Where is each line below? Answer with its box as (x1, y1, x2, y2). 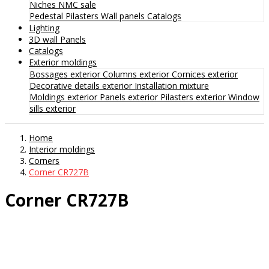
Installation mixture (134, 79, 209, 91)
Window (228, 91, 259, 103)
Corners (29, 154, 59, 166)
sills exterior (29, 102, 76, 114)
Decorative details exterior (29, 79, 134, 91)
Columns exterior (103, 68, 172, 80)
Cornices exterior (172, 68, 238, 80)
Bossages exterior (29, 68, 103, 80)
